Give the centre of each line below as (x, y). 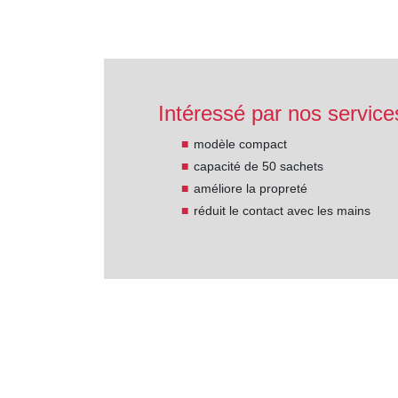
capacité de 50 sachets (259, 166)
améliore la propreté (251, 188)
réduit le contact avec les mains (283, 210)
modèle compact (241, 143)
